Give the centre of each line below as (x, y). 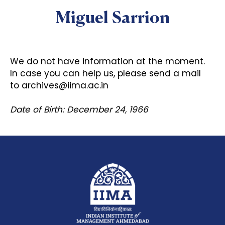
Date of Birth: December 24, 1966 (79, 109)
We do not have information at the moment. (107, 61)
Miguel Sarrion (113, 17)
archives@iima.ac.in (65, 85)
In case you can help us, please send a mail (105, 73)
